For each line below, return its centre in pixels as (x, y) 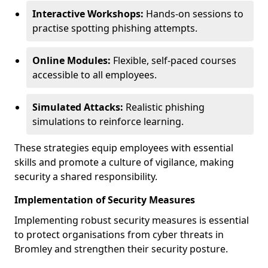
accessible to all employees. (95, 75)
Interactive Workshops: (88, 14)
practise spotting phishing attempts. (115, 28)
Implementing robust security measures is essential (132, 220)
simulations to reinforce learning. (108, 121)
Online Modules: (71, 60)
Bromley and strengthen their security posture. (121, 249)
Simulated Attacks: (78, 107)
